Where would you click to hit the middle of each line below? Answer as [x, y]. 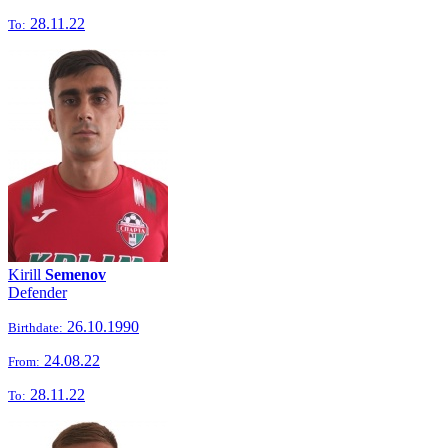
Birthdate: [35, 327]
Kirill [26, 274]
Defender [37, 292]
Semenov [75, 274]
